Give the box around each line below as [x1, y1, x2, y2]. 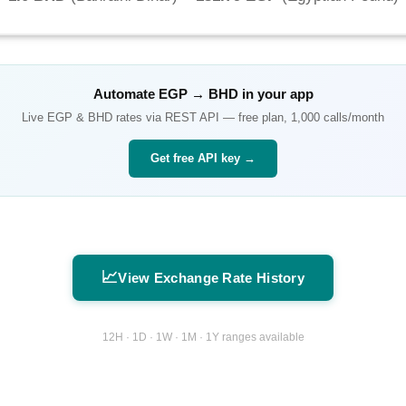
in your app [237, 86, 314, 102]
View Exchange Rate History [118, 270, 305, 286]
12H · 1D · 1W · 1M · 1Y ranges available [101, 330, 304, 343]
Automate [92, 86, 159, 102]
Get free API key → [150, 151, 256, 166]
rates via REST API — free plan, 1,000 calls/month [112, 111, 384, 125]
